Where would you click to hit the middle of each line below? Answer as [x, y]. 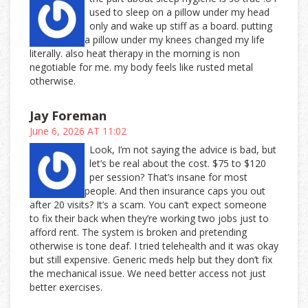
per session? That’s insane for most [169, 177]
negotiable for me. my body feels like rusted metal [141, 67]
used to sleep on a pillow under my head [180, 12]
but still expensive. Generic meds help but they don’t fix [151, 260]
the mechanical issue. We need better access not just [148, 274]
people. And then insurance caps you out [175, 191]
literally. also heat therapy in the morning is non [135, 54]
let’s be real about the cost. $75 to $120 [178, 164]
